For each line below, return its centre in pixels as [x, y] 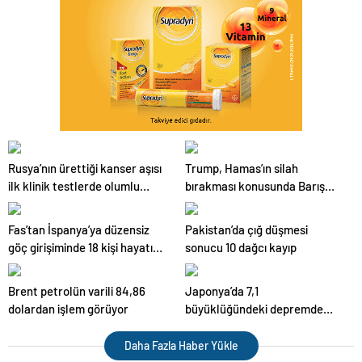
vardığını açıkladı [228, 221]
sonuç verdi [38, 204]
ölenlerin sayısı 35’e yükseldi [257, 326]
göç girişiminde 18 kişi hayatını [85, 247]
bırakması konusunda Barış [255, 186]
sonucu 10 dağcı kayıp [241, 247]
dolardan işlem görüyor [68, 309]
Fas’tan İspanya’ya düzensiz [79, 229]
